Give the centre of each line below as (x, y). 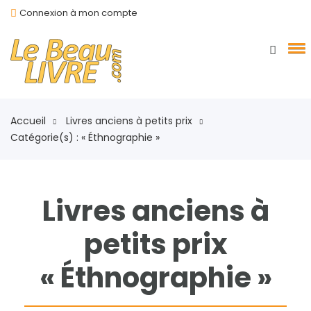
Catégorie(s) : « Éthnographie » (85, 137)
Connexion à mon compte (78, 13)
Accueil (28, 121)
